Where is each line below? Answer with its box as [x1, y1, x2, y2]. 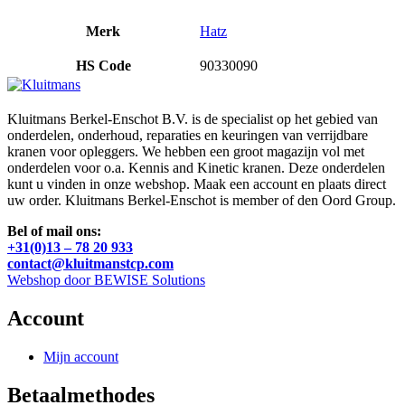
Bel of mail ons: [7, 223, 101, 240]
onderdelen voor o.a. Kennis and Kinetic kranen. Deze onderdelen [7, 160, 385, 176]
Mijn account [43, 348, 118, 364]
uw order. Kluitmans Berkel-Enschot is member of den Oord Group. [7, 193, 396, 209]
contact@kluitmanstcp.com [7, 256, 174, 272]
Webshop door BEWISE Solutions [7, 272, 205, 288]
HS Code [75, 58, 131, 74]
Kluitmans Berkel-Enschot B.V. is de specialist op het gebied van [7, 111, 378, 127]
